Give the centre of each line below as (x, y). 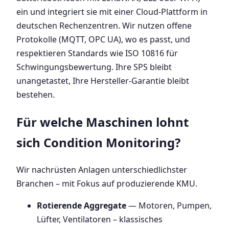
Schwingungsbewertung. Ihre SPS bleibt (94, 67)
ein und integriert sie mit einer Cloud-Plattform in (112, 12)
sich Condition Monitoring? (98, 143)
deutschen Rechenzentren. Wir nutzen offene (104, 26)
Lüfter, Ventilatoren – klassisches (100, 220)
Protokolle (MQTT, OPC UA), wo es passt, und (103, 40)
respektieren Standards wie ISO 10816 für (97, 53)
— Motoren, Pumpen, (169, 206)
